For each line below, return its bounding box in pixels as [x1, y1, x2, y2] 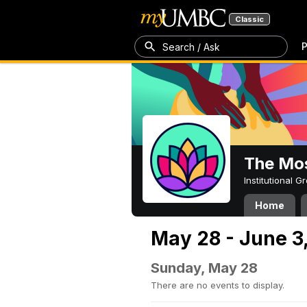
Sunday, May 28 [151, 260, 258, 276]
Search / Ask [162, 40, 220, 53]
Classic [235, 14, 264, 24]
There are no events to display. [151, 280, 284, 291]
